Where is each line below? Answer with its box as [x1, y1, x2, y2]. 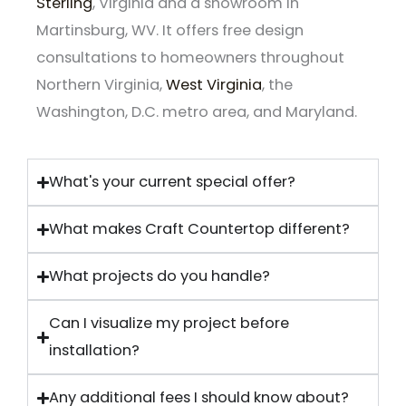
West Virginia [166, 73, 262, 95]
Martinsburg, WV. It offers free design [36, 19, 304, 41]
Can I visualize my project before [49, 313, 290, 334]
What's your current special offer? [49, 171, 296, 193]
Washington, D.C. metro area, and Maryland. [36, 101, 357, 122]
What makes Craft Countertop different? [49, 218, 351, 240]
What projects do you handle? [49, 266, 271, 287]
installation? [49, 340, 140, 362]
